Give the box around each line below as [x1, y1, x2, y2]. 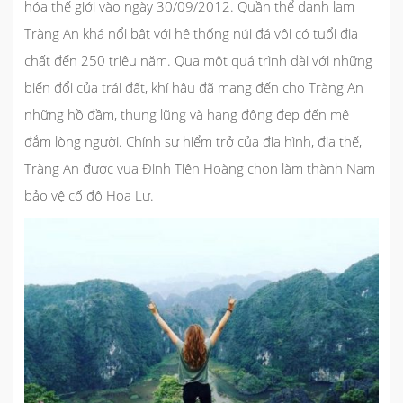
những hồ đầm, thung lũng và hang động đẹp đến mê [24, 105, 349, 124]
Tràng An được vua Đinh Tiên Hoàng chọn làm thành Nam [24, 159, 375, 178]
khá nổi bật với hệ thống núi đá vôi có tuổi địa [79, 24, 358, 43]
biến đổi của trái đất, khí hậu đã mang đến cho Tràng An [24, 78, 363, 97]
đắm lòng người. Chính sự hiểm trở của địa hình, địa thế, [24, 132, 362, 151]
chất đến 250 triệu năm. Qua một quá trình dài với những [24, 51, 372, 70]
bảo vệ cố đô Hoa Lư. [24, 186, 154, 205]
